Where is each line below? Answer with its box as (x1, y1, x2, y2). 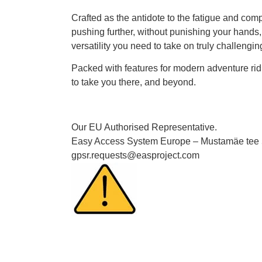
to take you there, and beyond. (71, 77, 196, 88)
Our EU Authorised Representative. (71, 122, 217, 133)
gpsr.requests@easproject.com (71, 150, 199, 161)
